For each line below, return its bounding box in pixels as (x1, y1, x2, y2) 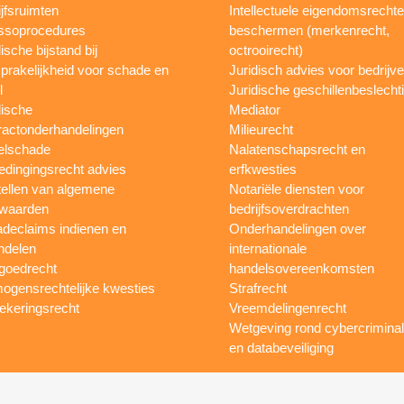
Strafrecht (228, 280, 287, 296)
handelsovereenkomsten (228, 260, 374, 276)
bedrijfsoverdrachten (228, 200, 349, 216)
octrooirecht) (228, 41, 303, 58)
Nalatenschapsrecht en (228, 141, 365, 157)
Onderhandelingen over (228, 220, 366, 236)
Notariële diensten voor (228, 180, 364, 197)
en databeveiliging (228, 339, 334, 355)
